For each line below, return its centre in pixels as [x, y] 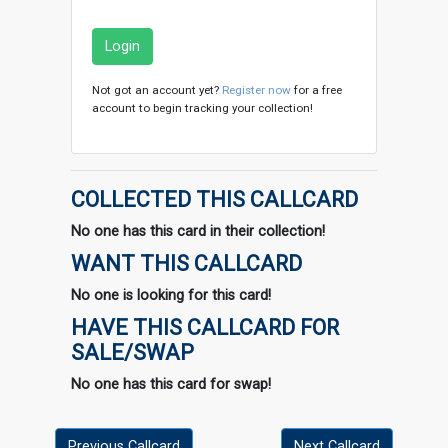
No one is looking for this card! [171, 295]
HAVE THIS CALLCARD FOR [205, 327]
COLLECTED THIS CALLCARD [214, 199]
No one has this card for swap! [171, 384]
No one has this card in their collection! [198, 231]
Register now [256, 89]
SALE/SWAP [132, 352]
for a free [316, 89]
